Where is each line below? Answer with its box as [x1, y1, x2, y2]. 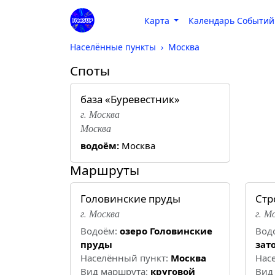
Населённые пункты [70, 41, 156, 53]
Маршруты [70, 161, 139, 179]
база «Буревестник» [80, 92, 180, 107]
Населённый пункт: [80, 252, 168, 265]
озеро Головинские [120, 225, 212, 238]
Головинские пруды [80, 192, 180, 206]
